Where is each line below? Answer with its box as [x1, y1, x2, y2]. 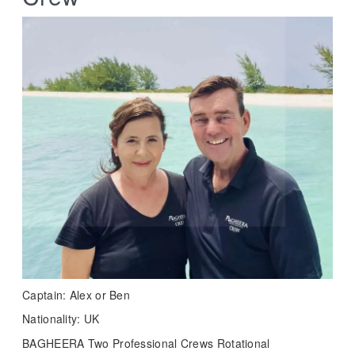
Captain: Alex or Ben [22, 287, 130, 303]
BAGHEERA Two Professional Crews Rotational [22, 335, 270, 352]
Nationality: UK [22, 311, 100, 327]
